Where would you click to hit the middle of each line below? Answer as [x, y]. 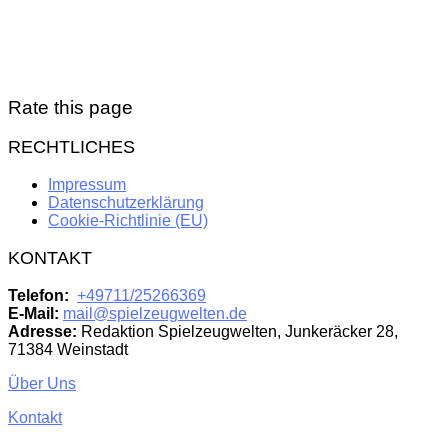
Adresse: [42, 332]
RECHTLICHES [71, 147]
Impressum [87, 185]
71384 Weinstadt [68, 350]
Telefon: [38, 296]
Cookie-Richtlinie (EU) [128, 221]
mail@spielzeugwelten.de [155, 314]
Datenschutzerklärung [126, 203]
